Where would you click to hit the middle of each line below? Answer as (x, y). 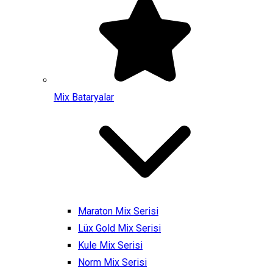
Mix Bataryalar (84, 97)
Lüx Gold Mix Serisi (119, 228)
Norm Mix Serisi (112, 262)
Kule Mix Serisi (110, 245)
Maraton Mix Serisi (118, 211)
